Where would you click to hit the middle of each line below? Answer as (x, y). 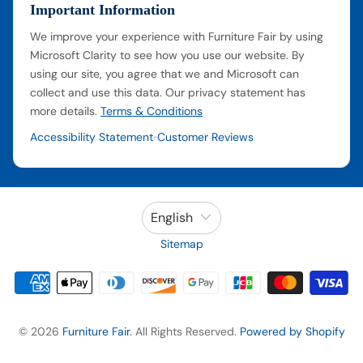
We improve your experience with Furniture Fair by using (177, 36)
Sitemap (181, 243)
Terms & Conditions (152, 111)
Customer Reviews (205, 137)
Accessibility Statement (92, 137)
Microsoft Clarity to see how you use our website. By (167, 55)
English (171, 218)
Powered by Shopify (292, 331)
